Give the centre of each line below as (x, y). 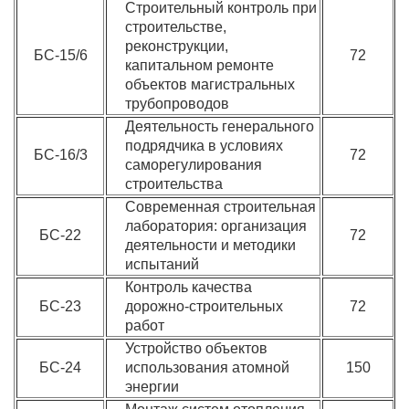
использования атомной (208, 367)
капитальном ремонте (200, 65)
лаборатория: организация (216, 226)
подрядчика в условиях (204, 146)
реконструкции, (177, 46)
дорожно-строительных (204, 306)
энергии (152, 387)
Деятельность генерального (220, 126)
